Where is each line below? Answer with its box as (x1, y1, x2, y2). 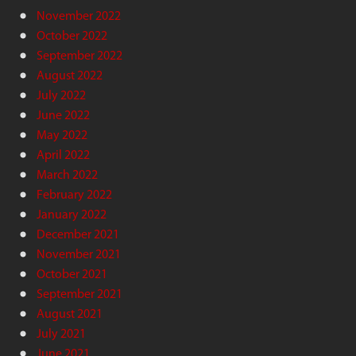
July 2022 (37, 87, 86, 103)
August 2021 (37, 305, 103, 321)
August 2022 (37, 67, 103, 83)
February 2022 (37, 186, 112, 202)
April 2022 (37, 146, 90, 162)
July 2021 (37, 325, 86, 341)
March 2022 (37, 166, 98, 182)
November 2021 (37, 246, 121, 261)
